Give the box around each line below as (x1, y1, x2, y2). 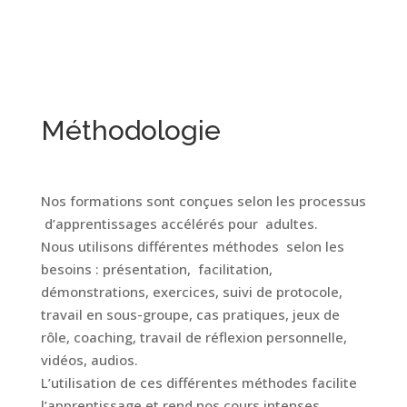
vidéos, (40, 351, 87, 369)
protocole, (275, 283, 342, 301)
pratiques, (222, 305, 293, 323)
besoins (40, 260, 95, 278)
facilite (311, 373, 357, 392)
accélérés (160, 214, 224, 233)
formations (69, 192, 143, 210)
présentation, (102, 260, 194, 278)
